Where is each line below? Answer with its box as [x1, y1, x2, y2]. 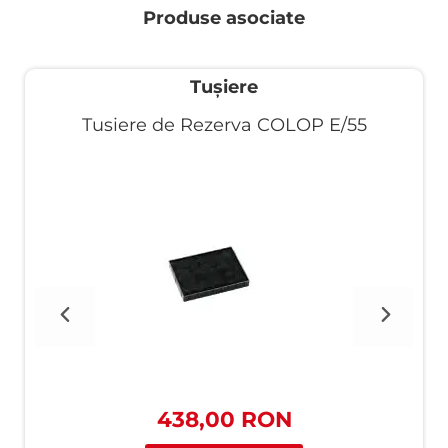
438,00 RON [156, 406, 292, 432]
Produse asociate [143, 7, 305, 29]
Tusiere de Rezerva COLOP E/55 [81, 114, 367, 136]
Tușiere [190, 76, 258, 98]
